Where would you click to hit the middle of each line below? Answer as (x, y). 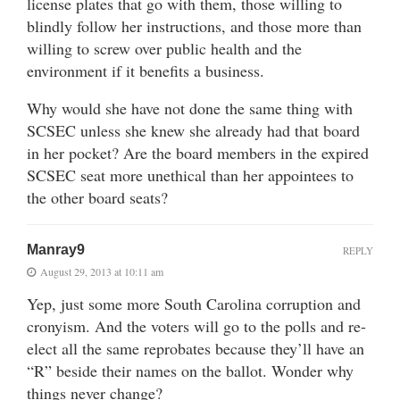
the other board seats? (97, 197)
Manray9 (56, 249)
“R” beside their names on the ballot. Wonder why (190, 370)
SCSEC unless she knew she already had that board (193, 130)
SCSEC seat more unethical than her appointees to (190, 175)
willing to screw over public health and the (164, 48)
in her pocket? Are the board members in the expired (198, 152)
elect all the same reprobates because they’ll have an (196, 348)
